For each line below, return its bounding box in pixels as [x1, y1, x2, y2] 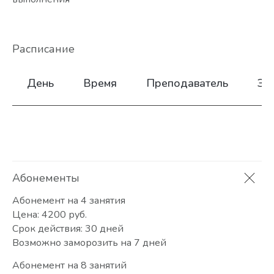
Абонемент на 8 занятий [12, 259, 127, 273]
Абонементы [12, 171, 80, 186]
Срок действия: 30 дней [12, 222, 124, 236]
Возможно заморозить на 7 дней [12, 236, 166, 250]
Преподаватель [146, 76, 228, 91]
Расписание [12, 42, 75, 57]
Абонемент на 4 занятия [12, 194, 125, 208]
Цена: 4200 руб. [12, 208, 87, 222]
